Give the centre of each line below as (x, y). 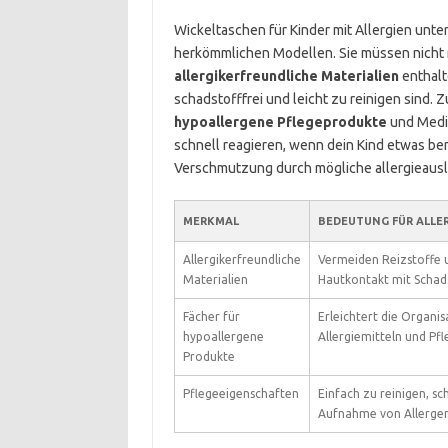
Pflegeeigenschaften (240, 393)
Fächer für (211, 316)
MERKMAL (210, 221)
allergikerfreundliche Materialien (286, 76)
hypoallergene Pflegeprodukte (280, 122)
